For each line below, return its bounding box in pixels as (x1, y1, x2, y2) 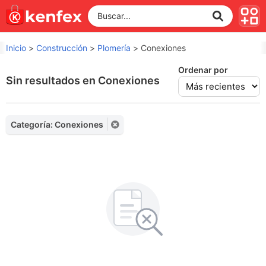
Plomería (97, 43, 131, 53)
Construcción (36, 43, 87, 53)
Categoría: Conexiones (11, 119, 103, 129)
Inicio (6, 43, 26, 53)
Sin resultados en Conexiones (6, 74, 160, 87)
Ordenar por (178, 65, 228, 75)
